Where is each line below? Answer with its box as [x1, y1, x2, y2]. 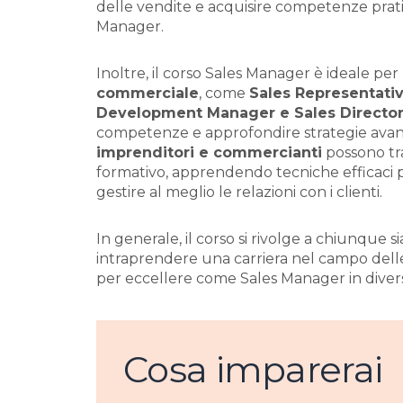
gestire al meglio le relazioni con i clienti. [96, 184, 382, 201]
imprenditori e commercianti [96, 144, 322, 161]
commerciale [96, 85, 199, 102]
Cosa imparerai [123, 347, 383, 391]
